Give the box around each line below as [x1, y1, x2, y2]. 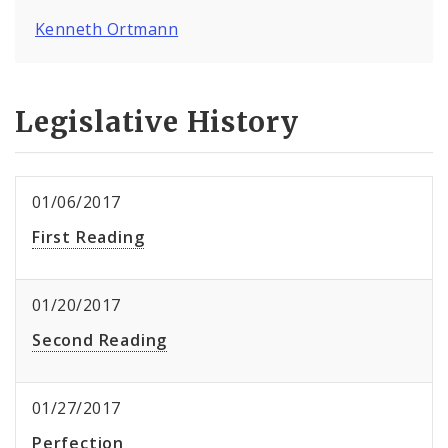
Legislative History [15, 104, 300, 141]
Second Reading [32, 329, 168, 352]
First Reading [32, 226, 145, 249]
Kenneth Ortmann [35, 17, 179, 40]
